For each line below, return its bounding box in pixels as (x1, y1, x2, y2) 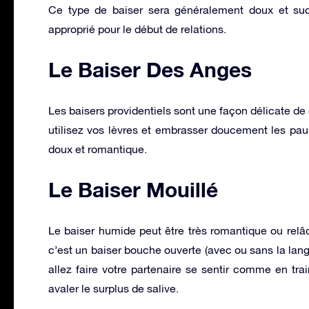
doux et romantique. (48, 142, 147, 155)
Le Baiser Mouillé (48, 177, 218, 202)
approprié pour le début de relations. (48, 22, 226, 35)
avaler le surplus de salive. (48, 281, 179, 295)
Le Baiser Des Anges (48, 57, 252, 82)
